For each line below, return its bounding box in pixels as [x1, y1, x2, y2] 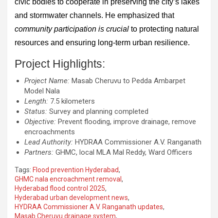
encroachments [24, 127, 75, 136]
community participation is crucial [15, 24, 129, 33]
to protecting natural [129, 24, 199, 33]
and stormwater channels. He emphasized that [15, 11, 174, 19]
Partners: [24, 147, 54, 157]
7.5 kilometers [48, 96, 95, 106]
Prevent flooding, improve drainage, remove [56, 117, 196, 126]
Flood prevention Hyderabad [33, 165, 119, 174]
